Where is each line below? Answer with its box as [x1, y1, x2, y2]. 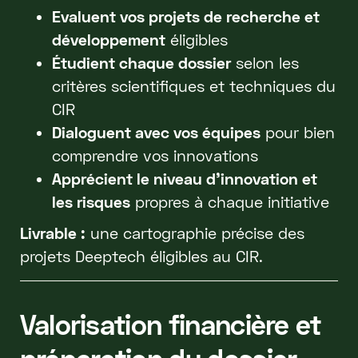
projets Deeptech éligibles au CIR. [19, 246, 263, 265]
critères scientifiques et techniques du [51, 76, 336, 95]
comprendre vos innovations [51, 145, 258, 165]
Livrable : [19, 223, 86, 242]
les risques [51, 192, 130, 211]
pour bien [260, 122, 335, 141]
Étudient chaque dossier [51, 53, 231, 72]
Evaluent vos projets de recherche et [51, 6, 320, 26]
